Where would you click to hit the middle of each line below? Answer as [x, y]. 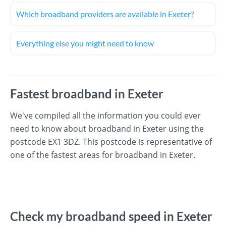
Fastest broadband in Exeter [87, 94]
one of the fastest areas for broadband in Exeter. [103, 155]
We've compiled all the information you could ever [105, 116]
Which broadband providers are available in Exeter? [105, 14]
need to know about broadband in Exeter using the [107, 129]
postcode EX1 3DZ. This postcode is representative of [111, 142]
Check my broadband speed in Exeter [111, 216]
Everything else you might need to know [85, 43]
